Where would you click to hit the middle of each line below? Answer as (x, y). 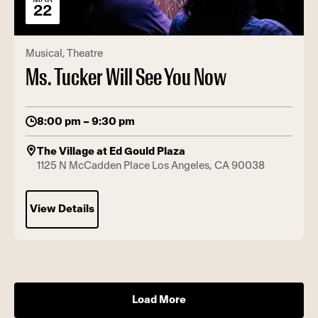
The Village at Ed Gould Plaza (111, 151)
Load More (159, 300)
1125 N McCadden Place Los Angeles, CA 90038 (151, 165)
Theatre (85, 53)
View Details (62, 209)
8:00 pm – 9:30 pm (86, 121)
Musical (44, 53)
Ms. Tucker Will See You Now (126, 78)
